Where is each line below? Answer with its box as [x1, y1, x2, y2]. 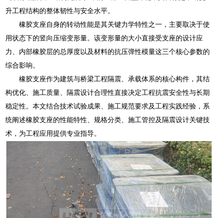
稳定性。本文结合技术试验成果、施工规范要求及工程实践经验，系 [5, 102, 210, 110]
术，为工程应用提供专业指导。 [5, 129, 101, 137]
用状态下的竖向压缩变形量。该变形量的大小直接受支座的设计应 [5, 34, 203, 42]
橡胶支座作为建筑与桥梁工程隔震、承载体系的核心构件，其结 [19, 74, 210, 83]
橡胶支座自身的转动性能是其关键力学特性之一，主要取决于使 [19, 20, 210, 28]
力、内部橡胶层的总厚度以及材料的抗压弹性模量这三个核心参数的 [5, 47, 210, 55]
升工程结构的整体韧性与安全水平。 [5, 6, 115, 15]
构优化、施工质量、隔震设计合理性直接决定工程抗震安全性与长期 [5, 88, 210, 96]
